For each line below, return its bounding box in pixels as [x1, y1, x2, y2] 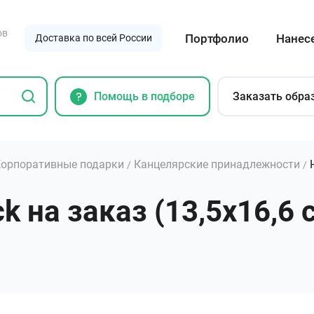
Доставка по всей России [35, 32, 153, 43]
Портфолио [185, 31, 250, 46]
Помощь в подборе [94, 89, 195, 103]
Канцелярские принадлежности [134, 158, 300, 171]
